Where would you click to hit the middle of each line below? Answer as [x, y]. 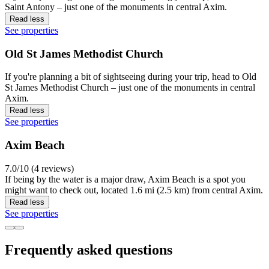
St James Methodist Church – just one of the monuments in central [130, 88]
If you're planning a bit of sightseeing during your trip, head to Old [131, 77]
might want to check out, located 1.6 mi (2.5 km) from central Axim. [134, 190]
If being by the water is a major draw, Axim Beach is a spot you [125, 179]
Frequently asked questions [89, 249]
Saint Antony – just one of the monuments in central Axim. [116, 7]
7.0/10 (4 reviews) [39, 168]
